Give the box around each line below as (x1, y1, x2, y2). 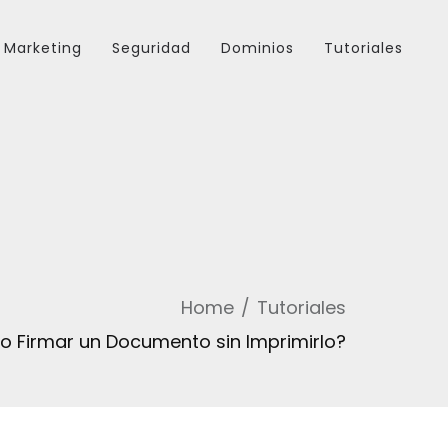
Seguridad (112, 38, 191, 58)
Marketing (4, 38, 82, 58)
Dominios (221, 38, 294, 58)
